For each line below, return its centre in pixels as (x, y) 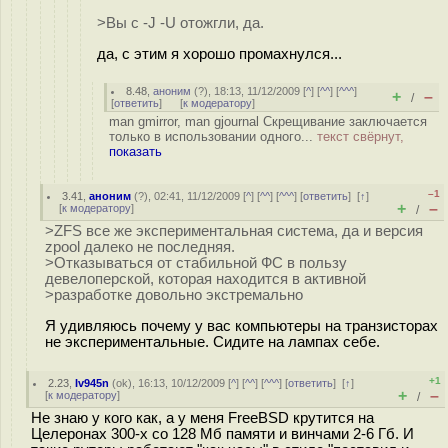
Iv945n (92, 383)
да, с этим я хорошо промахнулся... (219, 53)
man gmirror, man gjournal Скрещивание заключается (268, 121)
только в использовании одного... (213, 136)
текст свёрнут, (360, 136)
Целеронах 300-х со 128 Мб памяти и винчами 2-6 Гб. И (222, 434)
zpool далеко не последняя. (140, 247)
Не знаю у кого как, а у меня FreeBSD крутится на (202, 418)
